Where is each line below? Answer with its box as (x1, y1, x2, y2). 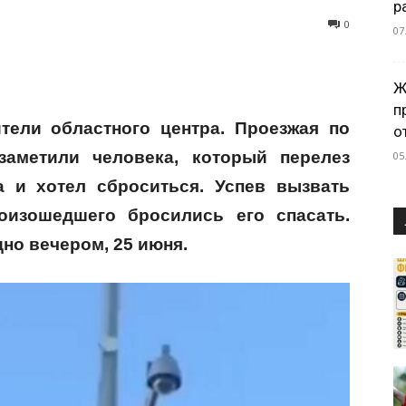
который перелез (191, 148, 351, 168)
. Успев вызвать (199, 177, 351, 197)
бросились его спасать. (128, 206, 350, 226)
